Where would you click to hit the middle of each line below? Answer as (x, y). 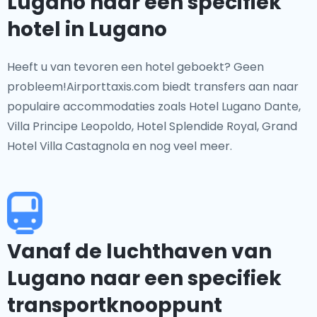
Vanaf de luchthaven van (139, 252)
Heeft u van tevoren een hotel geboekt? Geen (136, 67)
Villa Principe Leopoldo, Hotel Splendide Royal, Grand (152, 126)
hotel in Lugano (87, 29)
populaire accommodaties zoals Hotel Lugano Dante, (154, 106)
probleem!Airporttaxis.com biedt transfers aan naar (153, 87)
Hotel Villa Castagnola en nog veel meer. (120, 146)
